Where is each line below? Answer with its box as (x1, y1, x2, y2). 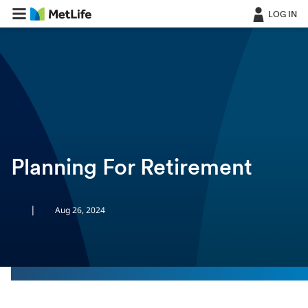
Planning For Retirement (11, 158, 252, 180)
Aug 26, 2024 (55, 204, 105, 216)
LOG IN (268, 11, 297, 19)
